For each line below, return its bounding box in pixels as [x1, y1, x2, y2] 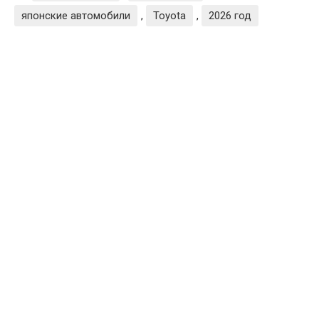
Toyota [153, 9, 186, 22]
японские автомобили [21, 9, 130, 22]
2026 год [209, 9, 251, 22]
